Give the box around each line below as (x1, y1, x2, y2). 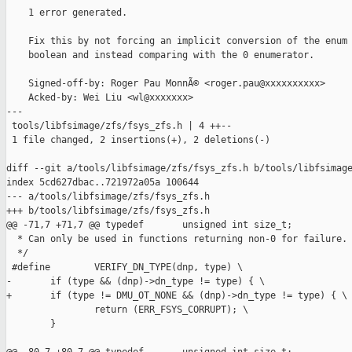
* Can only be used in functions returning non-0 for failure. (6, 233, 347, 245)
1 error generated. (6, 7, 127, 19)
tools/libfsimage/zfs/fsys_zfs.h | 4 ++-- (6, 120, 232, 132)
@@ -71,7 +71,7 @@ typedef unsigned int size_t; (6, 219, 292, 231)
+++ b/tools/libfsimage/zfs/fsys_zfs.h (6, 205, 210, 217)
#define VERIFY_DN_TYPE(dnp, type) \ (6, 262, 243, 273)
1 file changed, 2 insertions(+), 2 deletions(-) (6, 134, 270, 146)
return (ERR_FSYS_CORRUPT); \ (6, 304, 248, 316)
